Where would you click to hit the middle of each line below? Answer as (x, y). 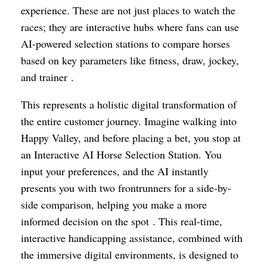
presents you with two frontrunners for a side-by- (126, 188)
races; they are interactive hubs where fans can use (130, 27)
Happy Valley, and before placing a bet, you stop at (131, 138)
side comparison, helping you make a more (114, 204)
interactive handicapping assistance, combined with (132, 238)
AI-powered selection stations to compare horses (125, 44)
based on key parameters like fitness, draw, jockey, (130, 60)
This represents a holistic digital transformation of (129, 104)
